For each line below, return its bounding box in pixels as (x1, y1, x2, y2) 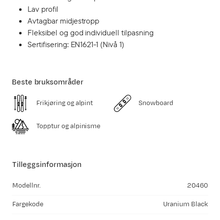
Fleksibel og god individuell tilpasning (27, 27, 154, 37)
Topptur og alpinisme (36, 122, 101, 131)
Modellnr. (12, 181, 41, 190)
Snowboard (138, 99, 173, 108)
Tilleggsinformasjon (12, 160, 82, 170)
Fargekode (12, 200, 43, 209)
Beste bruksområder (12, 77, 83, 87)
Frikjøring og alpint (36, 99, 93, 108)
